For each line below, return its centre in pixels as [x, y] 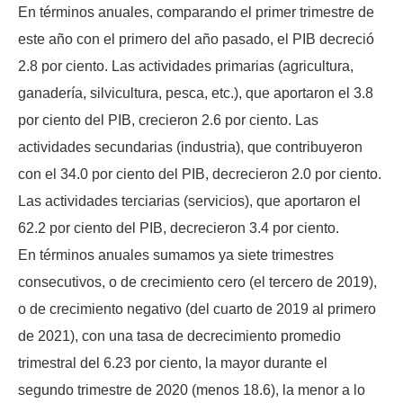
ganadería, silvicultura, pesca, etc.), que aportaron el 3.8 [196, 94]
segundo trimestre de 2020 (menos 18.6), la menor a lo [192, 390]
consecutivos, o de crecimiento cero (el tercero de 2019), [197, 282]
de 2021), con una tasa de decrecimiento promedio [179, 336]
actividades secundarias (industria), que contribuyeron [190, 148]
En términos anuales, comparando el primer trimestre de [196, 13]
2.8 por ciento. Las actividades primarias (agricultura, [186, 67]
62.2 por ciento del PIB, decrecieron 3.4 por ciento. [179, 228]
